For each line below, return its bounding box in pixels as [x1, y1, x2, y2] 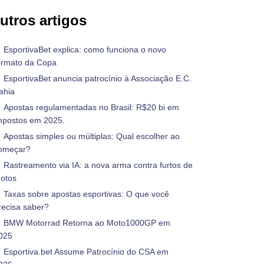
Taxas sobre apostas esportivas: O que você [4, 189, 169, 199]
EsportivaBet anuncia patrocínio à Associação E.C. [4, 74, 192, 83]
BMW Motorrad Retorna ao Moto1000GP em [4, 218, 170, 227]
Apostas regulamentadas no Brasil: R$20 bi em [4, 103, 179, 112]
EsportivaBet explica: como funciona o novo [4, 45, 166, 54]
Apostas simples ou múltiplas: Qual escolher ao [4, 131, 180, 141]
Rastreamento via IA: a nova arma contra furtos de [4, 160, 193, 170]
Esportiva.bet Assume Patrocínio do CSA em [4, 247, 169, 256]
